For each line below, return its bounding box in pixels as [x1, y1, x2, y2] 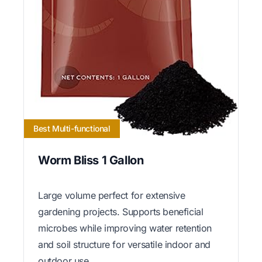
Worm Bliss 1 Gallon [38, 153, 144, 167]
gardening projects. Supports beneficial [38, 205, 204, 218]
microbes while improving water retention [38, 222, 212, 234]
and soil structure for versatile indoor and [38, 238, 211, 250]
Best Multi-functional [33, 123, 111, 133]
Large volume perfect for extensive [38, 189, 185, 201]
